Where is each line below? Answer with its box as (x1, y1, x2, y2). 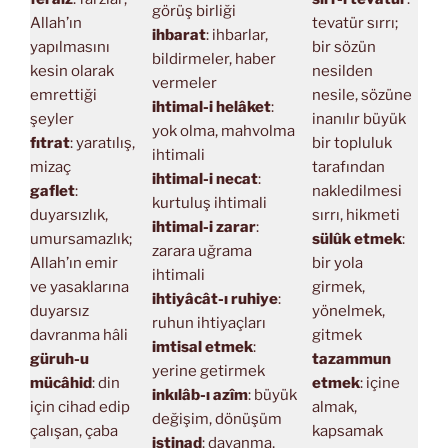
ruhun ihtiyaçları (151, 313, 266, 332)
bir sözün (311, 37, 376, 56)
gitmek (311, 325, 362, 344)
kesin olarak (30, 61, 114, 80)
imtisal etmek (151, 337, 253, 356)
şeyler (30, 109, 74, 128)
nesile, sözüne (311, 85, 412, 104)
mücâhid (30, 373, 92, 392)
